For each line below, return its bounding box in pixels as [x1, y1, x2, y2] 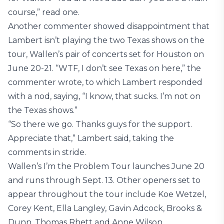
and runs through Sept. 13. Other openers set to [8, 175, 200, 185]
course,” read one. [8, 7, 79, 17]
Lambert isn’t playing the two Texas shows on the [8, 35, 204, 45]
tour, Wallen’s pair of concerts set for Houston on [8, 49, 204, 59]
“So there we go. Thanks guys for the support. [8, 119, 192, 129]
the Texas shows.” [8, 105, 77, 115]
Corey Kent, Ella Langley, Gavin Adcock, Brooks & [8, 203, 202, 213]
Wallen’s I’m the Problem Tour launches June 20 [8, 161, 204, 171]
